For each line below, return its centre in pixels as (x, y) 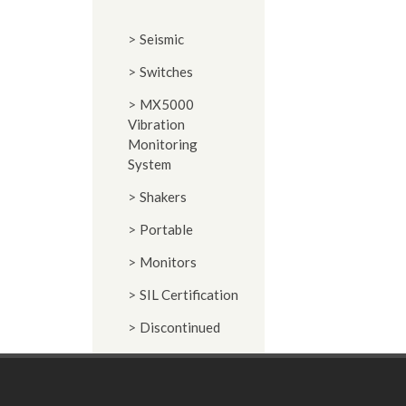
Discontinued (180, 327)
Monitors (168, 262)
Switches (166, 72)
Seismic (162, 39)
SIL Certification (189, 295)
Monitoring (163, 144)
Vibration (156, 124)
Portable (166, 229)
